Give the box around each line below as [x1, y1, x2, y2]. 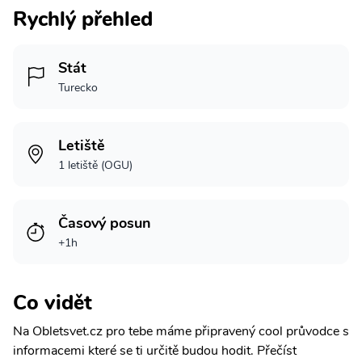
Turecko [58, 79, 98, 95]
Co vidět [13, 288, 92, 317]
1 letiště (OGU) [58, 157, 133, 173]
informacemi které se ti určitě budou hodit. [13, 341, 257, 360]
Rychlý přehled [13, 4, 153, 33]
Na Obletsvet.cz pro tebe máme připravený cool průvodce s [13, 322, 349, 340]
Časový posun [58, 213, 151, 233]
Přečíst [257, 341, 297, 360]
